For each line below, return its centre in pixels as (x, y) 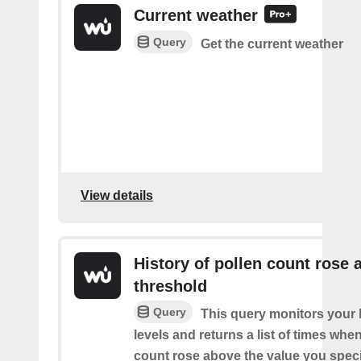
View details (117, 196)
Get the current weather (272, 44)
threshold (170, 286)
